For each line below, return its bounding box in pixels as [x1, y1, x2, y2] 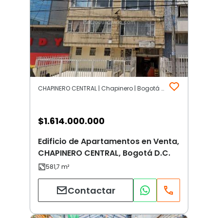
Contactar [68, 184, 115, 197]
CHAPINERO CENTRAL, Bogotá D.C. [38, 147, 170, 159]
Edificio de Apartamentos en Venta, [38, 136, 179, 147]
